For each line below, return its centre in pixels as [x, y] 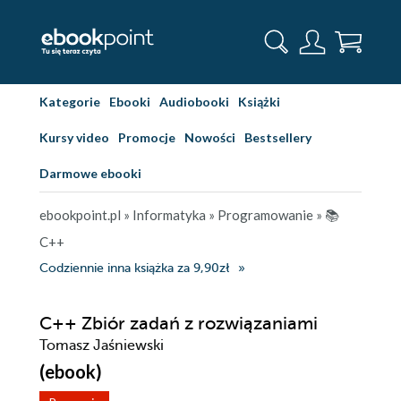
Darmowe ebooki [90, 173]
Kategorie [70, 102]
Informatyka [169, 215]
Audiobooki [194, 102]
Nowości [210, 137]
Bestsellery [278, 137]
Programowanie [265, 215]
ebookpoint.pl [80, 215]
